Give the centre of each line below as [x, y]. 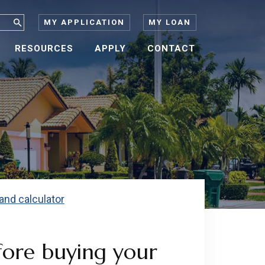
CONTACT [171, 49]
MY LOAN [170, 22]
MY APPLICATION [84, 22]
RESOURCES [44, 49]
